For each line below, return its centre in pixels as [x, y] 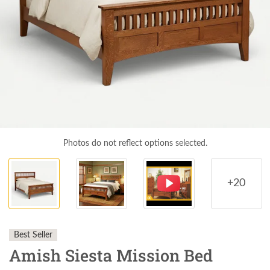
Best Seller [33, 235]
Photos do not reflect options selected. [135, 143]
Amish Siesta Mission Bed [111, 256]
